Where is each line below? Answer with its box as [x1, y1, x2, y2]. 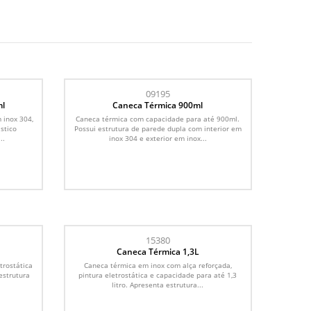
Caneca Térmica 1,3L [116, 245, 199, 258]
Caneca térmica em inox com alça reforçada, [83, 260, 232, 270]
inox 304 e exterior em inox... [108, 133, 207, 143]
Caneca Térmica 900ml [112, 99, 203, 111]
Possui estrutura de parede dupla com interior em [74, 123, 242, 133]
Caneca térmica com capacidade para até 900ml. [76, 113, 240, 124]
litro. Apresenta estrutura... [112, 279, 204, 289]
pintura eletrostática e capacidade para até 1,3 [78, 269, 237, 280]
